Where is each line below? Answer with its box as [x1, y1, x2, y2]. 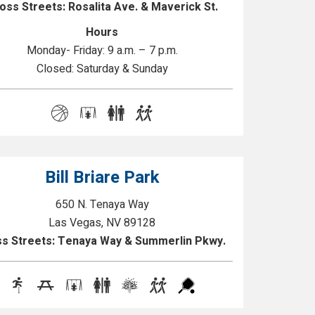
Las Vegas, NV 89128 [49, 214, 156, 231]
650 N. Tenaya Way [55, 196, 149, 213]
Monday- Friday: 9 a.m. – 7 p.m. [26, 42, 178, 59]
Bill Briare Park [44, 165, 160, 190]
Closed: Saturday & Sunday [36, 60, 168, 77]
